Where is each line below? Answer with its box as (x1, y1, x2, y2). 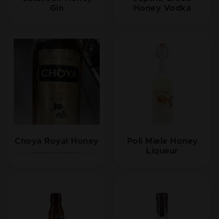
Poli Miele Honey (127, 137, 198, 146)
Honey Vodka (133, 4, 192, 13)
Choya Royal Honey (15, 137, 99, 146)
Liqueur (146, 147, 178, 155)
